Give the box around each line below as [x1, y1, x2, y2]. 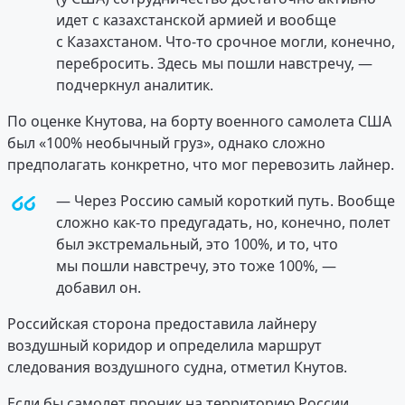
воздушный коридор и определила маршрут [7, 335, 322, 356]
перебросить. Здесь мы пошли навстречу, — [56, 53, 372, 74]
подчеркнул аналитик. [56, 75, 213, 96]
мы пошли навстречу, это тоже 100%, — [56, 256, 336, 277]
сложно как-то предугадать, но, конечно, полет [56, 212, 391, 233]
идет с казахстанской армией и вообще [56, 10, 336, 31]
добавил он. [56, 278, 141, 298]
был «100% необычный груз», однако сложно [7, 133, 325, 154]
